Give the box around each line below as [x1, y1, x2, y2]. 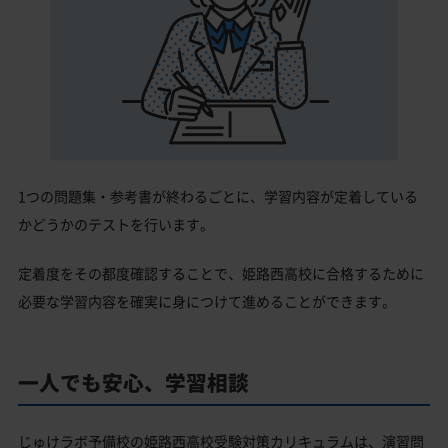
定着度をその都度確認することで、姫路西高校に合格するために [18, 262, 424, 283]
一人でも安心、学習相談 [18, 366, 249, 398]
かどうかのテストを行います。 [18, 213, 214, 234]
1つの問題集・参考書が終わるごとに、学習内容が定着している [18, 185, 418, 206]
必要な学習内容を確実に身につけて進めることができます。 [18, 290, 396, 311]
